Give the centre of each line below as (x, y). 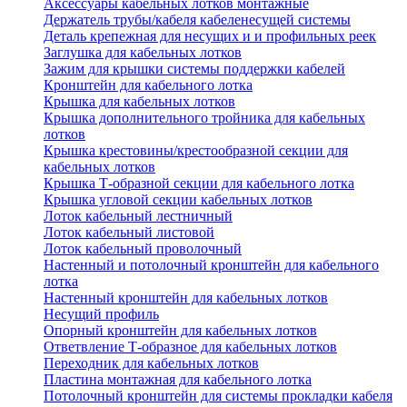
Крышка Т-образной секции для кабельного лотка (199, 184)
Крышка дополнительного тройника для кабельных (204, 118)
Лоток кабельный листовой (129, 233)
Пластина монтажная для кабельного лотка (178, 380)
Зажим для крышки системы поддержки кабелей (194, 69)
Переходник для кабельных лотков (151, 363)
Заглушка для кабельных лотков (143, 53)
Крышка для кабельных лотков (139, 102)
